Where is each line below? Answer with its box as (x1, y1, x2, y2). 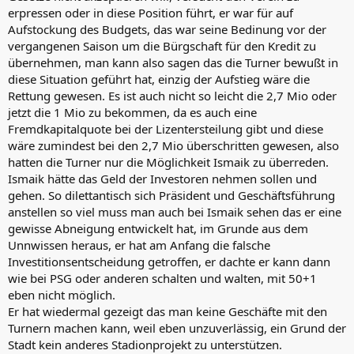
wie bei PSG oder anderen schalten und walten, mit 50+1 (8, 270, 317, 286)
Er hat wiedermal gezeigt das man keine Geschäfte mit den (8, 303, 327, 319)
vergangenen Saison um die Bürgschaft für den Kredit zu (8, 38, 316, 54)
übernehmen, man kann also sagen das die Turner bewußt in (8, 55, 338, 70)
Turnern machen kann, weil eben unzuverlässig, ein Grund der (8, 320, 346, 336)
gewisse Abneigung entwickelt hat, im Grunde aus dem (8, 220, 308, 236)
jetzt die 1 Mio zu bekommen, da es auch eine (8, 104, 257, 120)
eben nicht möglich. (8, 287, 115, 303)
